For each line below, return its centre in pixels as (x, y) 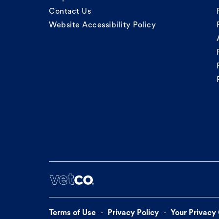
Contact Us (70, 12)
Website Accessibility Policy (102, 26)
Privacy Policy (133, 213)
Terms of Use (72, 213)
